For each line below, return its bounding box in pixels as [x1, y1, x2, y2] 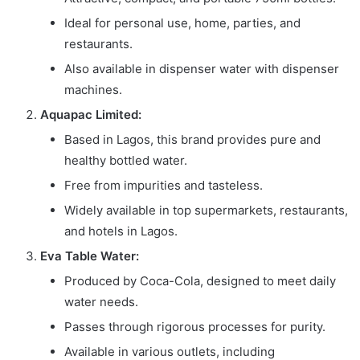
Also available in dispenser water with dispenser [64, 60, 339, 76]
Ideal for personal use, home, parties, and [64, 14, 301, 31]
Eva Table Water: [40, 247, 139, 264]
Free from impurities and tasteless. [64, 177, 263, 193]
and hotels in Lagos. [64, 223, 178, 239]
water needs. [64, 293, 138, 309]
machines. [64, 81, 122, 97]
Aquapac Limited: [40, 106, 141, 122]
